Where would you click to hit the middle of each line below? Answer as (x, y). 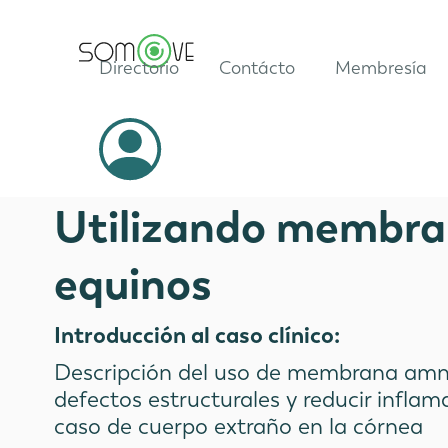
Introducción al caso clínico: (197, 334)
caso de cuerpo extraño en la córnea (239, 425)
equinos (133, 283)
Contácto (256, 68)
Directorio (138, 68)
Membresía (380, 68)
